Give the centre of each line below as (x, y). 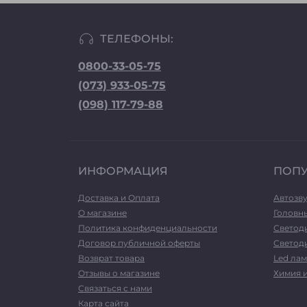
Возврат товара (111, 258)
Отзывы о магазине (119, 273)
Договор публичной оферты (139, 243)
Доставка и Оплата (119, 198)
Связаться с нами (115, 288)
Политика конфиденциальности (148, 228)
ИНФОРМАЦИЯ (123, 171)
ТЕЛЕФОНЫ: (137, 39)
